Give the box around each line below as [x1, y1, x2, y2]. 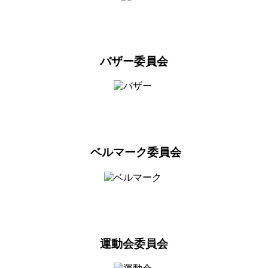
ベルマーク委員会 [87, 146, 181, 159]
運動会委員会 [100, 237, 168, 250]
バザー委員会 [100, 54, 168, 68]
